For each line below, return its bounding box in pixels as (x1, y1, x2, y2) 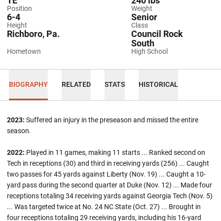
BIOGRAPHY (8, 80, 48, 88)
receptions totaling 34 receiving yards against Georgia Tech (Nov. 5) (7, 191, 213, 200)
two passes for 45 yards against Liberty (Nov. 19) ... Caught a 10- (7, 170, 206, 178)
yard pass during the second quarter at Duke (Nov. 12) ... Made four (7, 181, 212, 189)
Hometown (7, 47, 41, 55)
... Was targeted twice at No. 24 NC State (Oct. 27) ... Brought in (7, 202, 201, 211)
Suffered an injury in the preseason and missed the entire (26, 115, 198, 124)
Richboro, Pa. (7, 28, 60, 39)
